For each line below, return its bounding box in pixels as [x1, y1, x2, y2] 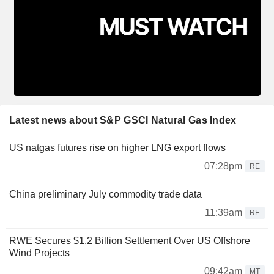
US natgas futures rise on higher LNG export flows [9, 142, 226, 153]
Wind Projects [9, 247, 70, 258]
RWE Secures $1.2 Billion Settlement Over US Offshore [9, 235, 250, 246]
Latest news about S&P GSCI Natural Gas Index [9, 114, 237, 125]
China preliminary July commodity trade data [9, 188, 202, 199]
